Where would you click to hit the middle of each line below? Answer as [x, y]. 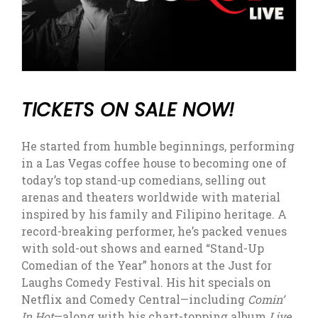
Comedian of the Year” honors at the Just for [147, 265]
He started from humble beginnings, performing [158, 146]
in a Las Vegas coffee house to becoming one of [154, 163]
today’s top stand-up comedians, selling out [144, 180]
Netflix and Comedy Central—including [135, 299]
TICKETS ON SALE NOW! [128, 110]
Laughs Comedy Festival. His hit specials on [146, 282]
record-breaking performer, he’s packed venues [154, 231]
